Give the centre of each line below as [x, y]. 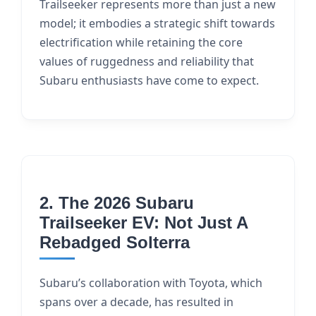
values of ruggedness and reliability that [147, 61]
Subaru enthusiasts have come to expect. [149, 80]
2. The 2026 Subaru [117, 203]
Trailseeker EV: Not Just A [144, 223]
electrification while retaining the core [141, 42]
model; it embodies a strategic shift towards [157, 23]
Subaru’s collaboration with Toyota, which [151, 283]
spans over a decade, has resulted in [136, 302]
